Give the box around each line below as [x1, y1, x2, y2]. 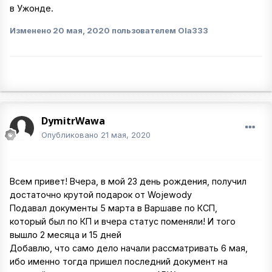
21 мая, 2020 [101, 129, 151, 140]
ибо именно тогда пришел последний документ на [10, 256, 228, 267]
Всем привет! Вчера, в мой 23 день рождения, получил [10, 176, 246, 187]
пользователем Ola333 [110, 25, 208, 36]
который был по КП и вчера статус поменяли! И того [10, 216, 236, 227]
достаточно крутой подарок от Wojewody [10, 189, 194, 200]
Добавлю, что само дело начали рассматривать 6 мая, [10, 243, 248, 254]
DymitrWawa [41, 114, 105, 127]
